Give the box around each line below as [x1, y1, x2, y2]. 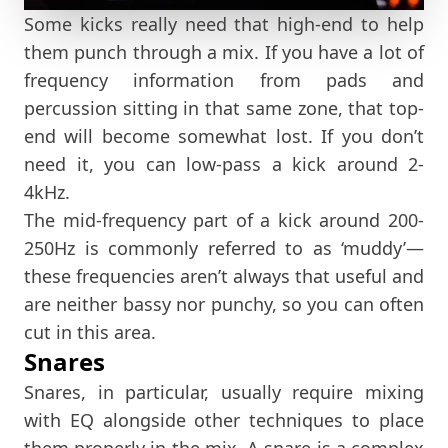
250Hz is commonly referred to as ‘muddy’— [24, 235, 424, 260]
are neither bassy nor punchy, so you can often [24, 291, 424, 316]
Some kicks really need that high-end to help [24, 11, 424, 36]
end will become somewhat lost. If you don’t [24, 123, 424, 148]
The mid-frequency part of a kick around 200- [24, 207, 424, 232]
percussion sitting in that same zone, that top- [24, 95, 424, 120]
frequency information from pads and [24, 67, 424, 92]
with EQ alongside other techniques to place [24, 407, 424, 432]
